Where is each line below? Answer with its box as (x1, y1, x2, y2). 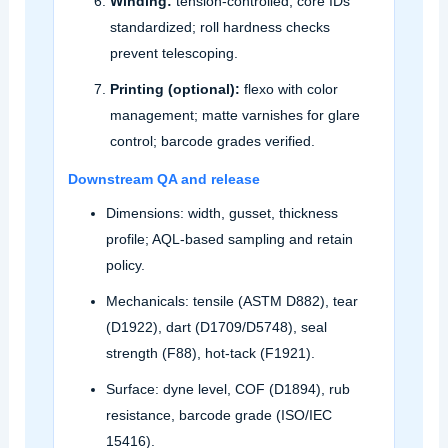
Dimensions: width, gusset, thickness (105, 204, 338, 221)
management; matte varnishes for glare (109, 106, 360, 123)
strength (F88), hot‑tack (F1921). (105, 344, 315, 361)
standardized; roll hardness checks (109, 18, 330, 35)
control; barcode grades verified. (109, 132, 315, 149)
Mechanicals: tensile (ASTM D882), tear (105, 292, 358, 309)
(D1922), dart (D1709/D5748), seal (105, 318, 327, 335)
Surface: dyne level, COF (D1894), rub (105, 380, 350, 397)
